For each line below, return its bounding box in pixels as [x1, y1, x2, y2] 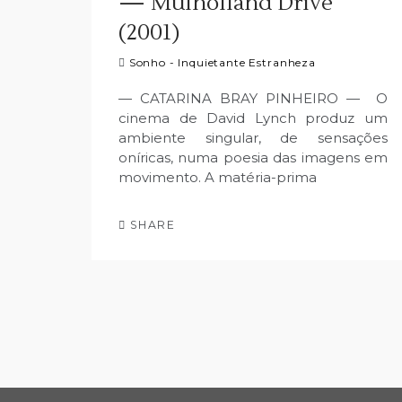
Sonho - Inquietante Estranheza [128, 56, 316, 69]
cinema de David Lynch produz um [118, 109, 388, 127]
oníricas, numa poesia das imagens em [118, 149, 388, 166]
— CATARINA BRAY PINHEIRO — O [118, 90, 388, 107]
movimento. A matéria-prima [118, 169, 317, 186]
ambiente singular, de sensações [118, 129, 388, 146]
